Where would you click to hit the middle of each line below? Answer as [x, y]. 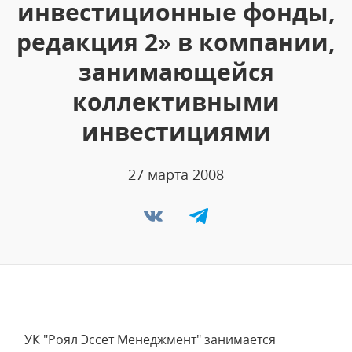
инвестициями [176, 132]
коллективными [176, 102]
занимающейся [176, 72]
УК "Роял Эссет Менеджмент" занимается [150, 339]
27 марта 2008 [176, 174]
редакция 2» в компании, [176, 42]
